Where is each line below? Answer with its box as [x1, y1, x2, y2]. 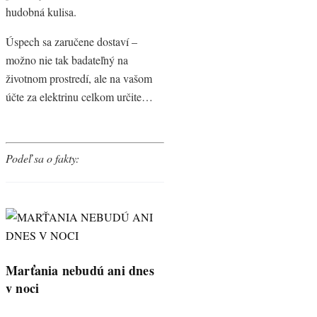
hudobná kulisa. [6, 4, 76, 19]
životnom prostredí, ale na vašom [6, 71, 152, 86]
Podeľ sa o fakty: [6, 151, 79, 166]
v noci [6, 278, 40, 297]
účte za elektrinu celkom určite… [6, 89, 153, 104]
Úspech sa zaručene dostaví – [6, 34, 137, 49]
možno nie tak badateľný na [6, 52, 128, 67]
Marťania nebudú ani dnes [6, 260, 154, 279]
